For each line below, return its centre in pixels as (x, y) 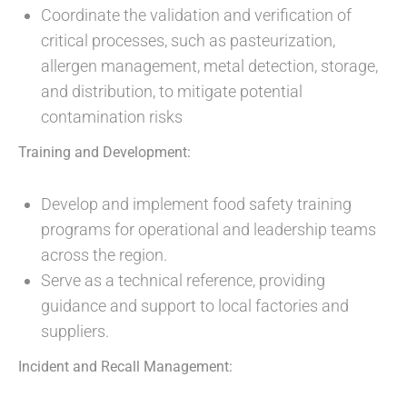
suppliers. (75, 332)
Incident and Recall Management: (125, 367)
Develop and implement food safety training (196, 204)
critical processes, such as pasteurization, (188, 41)
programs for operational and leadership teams (208, 230)
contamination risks (112, 117)
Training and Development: (104, 153)
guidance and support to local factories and (195, 306)
